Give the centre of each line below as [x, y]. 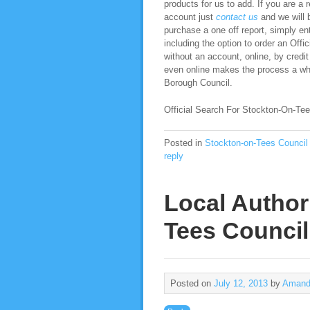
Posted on [192, 283]
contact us [237, 17]
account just [190, 17]
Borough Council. [198, 83]
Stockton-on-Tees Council [256, 143]
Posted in [183, 143]
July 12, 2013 [241, 283]
